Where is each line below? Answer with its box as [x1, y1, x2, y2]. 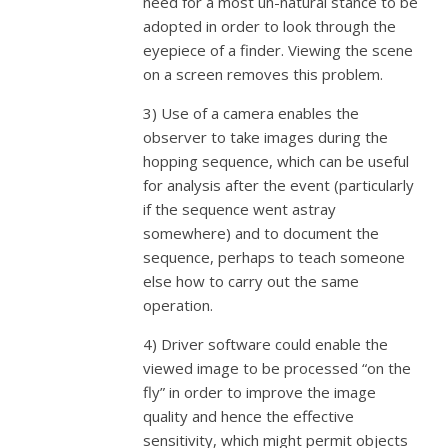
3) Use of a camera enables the [143, 103, 360, 123]
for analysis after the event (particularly [143, 175, 415, 195]
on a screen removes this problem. [143, 64, 384, 84]
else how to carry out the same [143, 271, 360, 291]
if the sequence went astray [143, 199, 337, 219]
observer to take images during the [143, 127, 389, 147]
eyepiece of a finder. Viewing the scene [143, 40, 414, 60]
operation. [143, 295, 214, 315]
